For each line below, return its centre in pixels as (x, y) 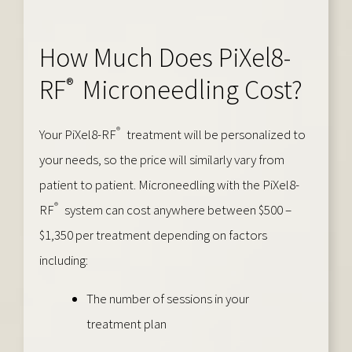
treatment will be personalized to (215, 134)
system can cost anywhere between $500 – (177, 209)
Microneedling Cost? (190, 89)
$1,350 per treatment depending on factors (153, 235)
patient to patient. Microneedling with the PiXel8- (169, 184)
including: (64, 260)
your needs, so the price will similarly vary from (162, 159)
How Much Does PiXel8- (165, 57)
